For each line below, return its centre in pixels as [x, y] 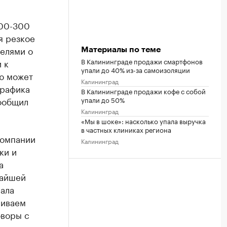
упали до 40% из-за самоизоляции [136, 69]
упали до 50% [103, 99]
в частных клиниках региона [126, 129]
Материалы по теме [121, 49]
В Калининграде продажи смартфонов [142, 61]
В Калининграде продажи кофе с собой [143, 90]
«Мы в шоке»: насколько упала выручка [143, 120]
